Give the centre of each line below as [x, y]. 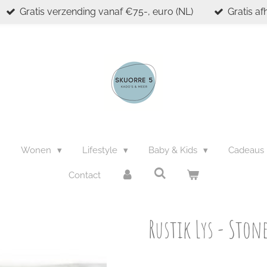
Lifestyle [101, 150]
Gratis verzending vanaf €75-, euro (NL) [106, 12]
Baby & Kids [174, 150]
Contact [84, 175]
